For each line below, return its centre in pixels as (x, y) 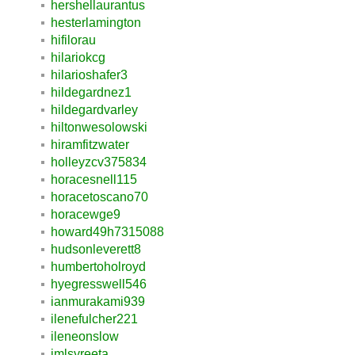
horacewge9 (86, 214)
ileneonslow (85, 336)
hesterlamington (96, 22)
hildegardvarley (94, 109)
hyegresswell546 (99, 284)
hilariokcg (78, 57)
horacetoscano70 (99, 197)
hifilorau (73, 40)
